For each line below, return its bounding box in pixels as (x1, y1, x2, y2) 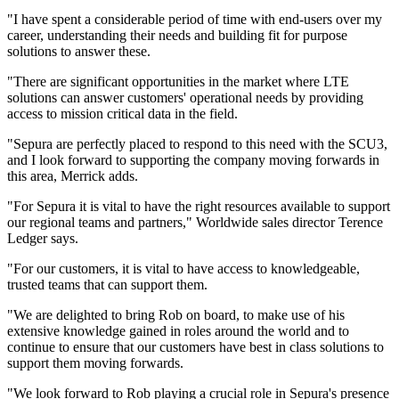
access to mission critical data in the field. (7, 106, 238, 122)
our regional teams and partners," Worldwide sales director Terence (7, 215, 383, 231)
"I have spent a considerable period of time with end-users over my (7, 12, 382, 28)
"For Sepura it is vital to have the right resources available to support (7, 199, 390, 215)
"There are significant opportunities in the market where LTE (7, 74, 349, 90)
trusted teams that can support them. (7, 277, 208, 293)
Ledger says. (7, 231, 78, 247)
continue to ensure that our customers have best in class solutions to (7, 339, 384, 355)
